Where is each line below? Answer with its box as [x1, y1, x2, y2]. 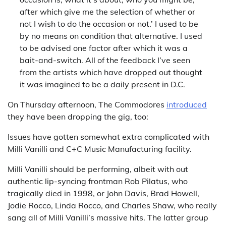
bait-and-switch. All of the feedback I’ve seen [20, 55, 190, 65]
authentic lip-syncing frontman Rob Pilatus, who [8, 176, 188, 186]
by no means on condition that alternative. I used [20, 31, 202, 41]
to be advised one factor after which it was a [20, 43, 188, 53]
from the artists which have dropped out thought [20, 67, 202, 77]
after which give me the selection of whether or [20, 7, 195, 17]
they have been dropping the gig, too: [8, 111, 148, 122]
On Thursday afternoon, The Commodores [8, 99, 166, 109]
